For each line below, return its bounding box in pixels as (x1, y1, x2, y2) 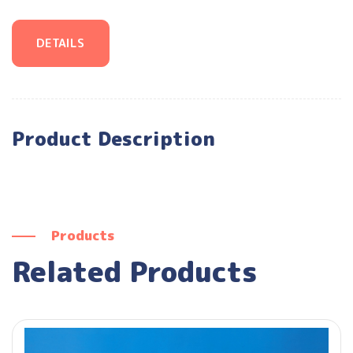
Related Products (12, 251, 257, 291)
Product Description (12, 124, 215, 152)
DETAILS (36, 34, 84, 51)
